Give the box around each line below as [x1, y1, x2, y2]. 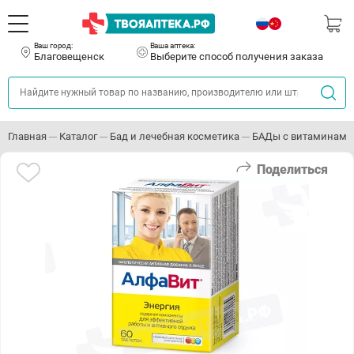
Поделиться [257, 162, 328, 177]
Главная [8, 130, 47, 142]
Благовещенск [33, 51, 104, 62]
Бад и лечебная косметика [110, 130, 239, 142]
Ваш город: [33, 41, 73, 50]
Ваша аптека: [149, 41, 195, 50]
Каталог [59, 130, 97, 142]
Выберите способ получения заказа [149, 51, 323, 62]
